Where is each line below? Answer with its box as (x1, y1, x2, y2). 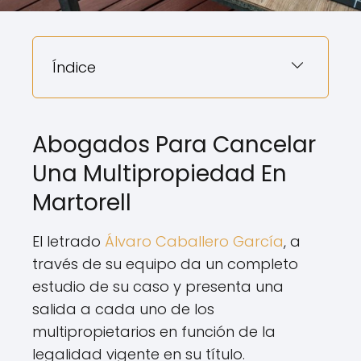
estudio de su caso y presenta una (32, 276, 284, 297)
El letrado (32, 230, 105, 251)
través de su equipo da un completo (32, 253, 298, 274)
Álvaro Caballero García (105, 230, 284, 251)
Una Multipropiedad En (32, 157, 287, 189)
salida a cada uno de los (32, 298, 214, 319)
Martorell (32, 186, 131, 218)
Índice (52, 56, 96, 77)
